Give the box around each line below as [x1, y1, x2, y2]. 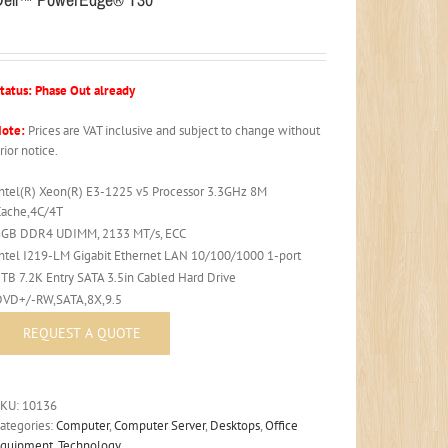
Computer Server [114, 417, 206, 434]
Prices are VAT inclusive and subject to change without [25, 122, 321, 139]
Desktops [210, 417, 261, 434]
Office [265, 417, 299, 434]
